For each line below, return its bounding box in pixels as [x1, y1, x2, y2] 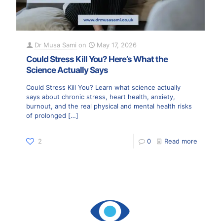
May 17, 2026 [97, 40, 137, 49]
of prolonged [26, 111, 66, 119]
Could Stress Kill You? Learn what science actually [26, 83, 181, 91]
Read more [164, 137, 197, 145]
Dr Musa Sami [35, 40, 76, 49]
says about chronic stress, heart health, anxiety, [26, 92, 175, 101]
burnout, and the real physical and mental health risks [26, 102, 192, 110]
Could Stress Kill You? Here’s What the [26, 54, 168, 64]
